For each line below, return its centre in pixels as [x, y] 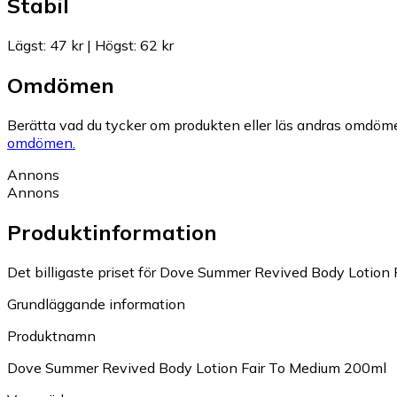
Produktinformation [112, 233]
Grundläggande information [96, 304]
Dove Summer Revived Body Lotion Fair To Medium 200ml [197, 367]
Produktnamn [51, 335]
